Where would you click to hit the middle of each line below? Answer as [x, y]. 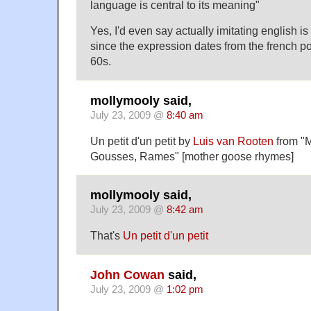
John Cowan [127, 275]
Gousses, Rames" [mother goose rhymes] [192, 156]
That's [107, 236]
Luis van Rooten [233, 141]
